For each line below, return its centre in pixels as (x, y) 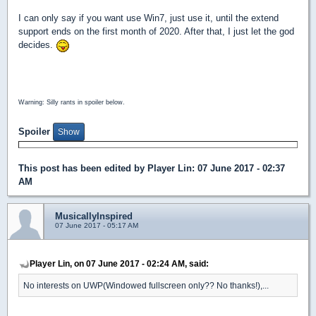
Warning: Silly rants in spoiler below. (72, 102)
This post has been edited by (83, 168)
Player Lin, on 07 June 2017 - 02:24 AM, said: (119, 263)
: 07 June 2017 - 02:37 (238, 168)
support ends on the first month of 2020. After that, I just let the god (156, 32)
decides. (37, 45)
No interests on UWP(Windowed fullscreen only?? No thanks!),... (146, 285)
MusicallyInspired (94, 216)
